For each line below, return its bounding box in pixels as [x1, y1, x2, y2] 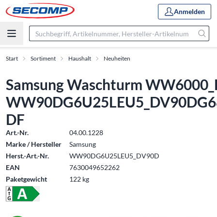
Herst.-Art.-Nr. [6, 152, 49, 160]
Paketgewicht [6, 175, 47, 183]
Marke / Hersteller [6, 140, 62, 148]
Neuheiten [104, 55, 130, 62]
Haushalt [68, 55, 91, 62]
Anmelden [174, 7, 205, 15]
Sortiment [31, 55, 56, 62]
